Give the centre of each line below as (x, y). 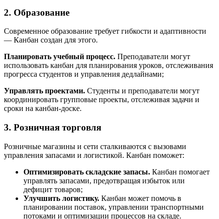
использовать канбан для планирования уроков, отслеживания (109, 66)
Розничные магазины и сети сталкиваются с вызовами (95, 146)
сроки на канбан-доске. (43, 109)
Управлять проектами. (44, 91)
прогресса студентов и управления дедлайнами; (84, 74)
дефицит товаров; (53, 189)
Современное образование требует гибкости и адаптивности (105, 31)
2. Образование (37, 12)
